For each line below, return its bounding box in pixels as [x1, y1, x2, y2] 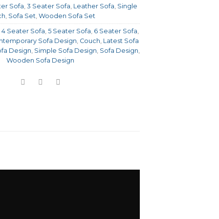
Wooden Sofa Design [6, 56, 74, 64]
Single [117, 2, 138, 10]
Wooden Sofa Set [39, 12, 96, 20]
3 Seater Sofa [27, 2, 71, 10]
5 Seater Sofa [48, 27, 91, 35]
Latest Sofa [103, 37, 139, 44]
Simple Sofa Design [34, 46, 97, 54]
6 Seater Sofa [94, 27, 138, 35]
